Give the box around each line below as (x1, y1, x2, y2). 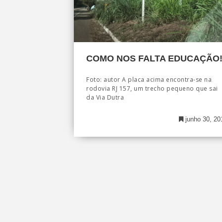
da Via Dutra (86, 93, 124, 102)
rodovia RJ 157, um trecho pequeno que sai (86, 84, 218, 93)
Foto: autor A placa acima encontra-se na (86, 75, 212, 84)
